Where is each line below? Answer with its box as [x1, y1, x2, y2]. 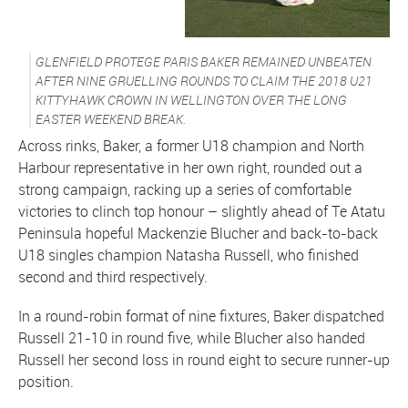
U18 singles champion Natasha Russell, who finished [18, 245, 359, 266]
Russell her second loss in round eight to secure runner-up [18, 350, 390, 371]
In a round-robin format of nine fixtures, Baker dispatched [18, 306, 384, 327]
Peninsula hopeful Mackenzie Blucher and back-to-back [18, 223, 378, 244]
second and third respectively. [18, 267, 208, 288]
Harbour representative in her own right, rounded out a [18, 158, 362, 178]
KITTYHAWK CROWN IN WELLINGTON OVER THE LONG [36, 91, 347, 109]
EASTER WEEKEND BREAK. [36, 110, 186, 128]
